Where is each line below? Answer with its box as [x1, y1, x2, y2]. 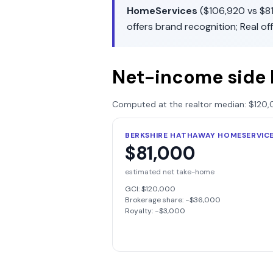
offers [127, 20, 155, 33]
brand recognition [155, 20, 236, 33]
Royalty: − [125, 206, 159, 216]
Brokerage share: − [125, 195, 190, 205]
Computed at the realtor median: [112, 99, 249, 110]
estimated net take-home [125, 167, 214, 177]
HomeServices [127, 4, 197, 17]
